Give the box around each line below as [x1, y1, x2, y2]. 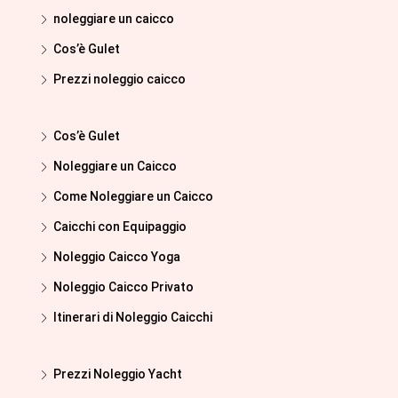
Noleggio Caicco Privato [53, 280, 194, 295]
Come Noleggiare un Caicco [53, 189, 213, 204]
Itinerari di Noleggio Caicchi [53, 310, 212, 325]
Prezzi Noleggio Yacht [53, 367, 182, 382]
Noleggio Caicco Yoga [53, 250, 180, 265]
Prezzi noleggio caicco [53, 72, 186, 87]
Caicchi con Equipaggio [53, 219, 187, 235]
